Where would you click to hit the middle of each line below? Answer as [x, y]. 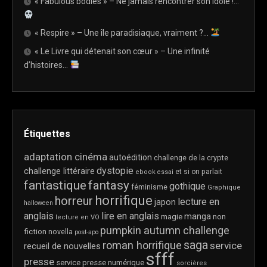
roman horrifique [142, 245]
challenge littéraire [59, 171]
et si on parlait [199, 172]
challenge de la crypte [191, 158]
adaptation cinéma [66, 157]
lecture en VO [77, 217]
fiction [35, 232]
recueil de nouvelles [62, 246]
